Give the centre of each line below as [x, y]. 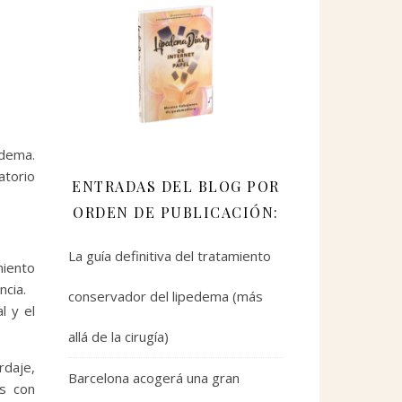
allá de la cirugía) [118, 336]
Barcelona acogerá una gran [154, 377]
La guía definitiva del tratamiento [170, 255]
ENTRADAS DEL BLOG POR [176, 186]
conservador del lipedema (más [166, 296]
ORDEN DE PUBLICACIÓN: [176, 212]
